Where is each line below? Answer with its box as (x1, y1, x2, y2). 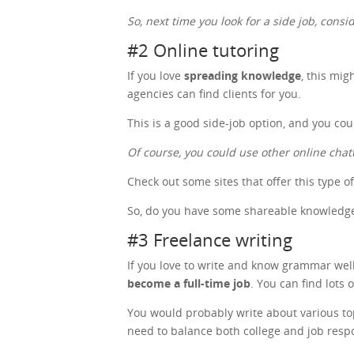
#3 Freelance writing (127, 228, 293, 252)
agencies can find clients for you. (127, 86, 302, 102)
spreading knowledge (184, 68, 302, 84)
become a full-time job (127, 276, 251, 292)
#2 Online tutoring (127, 38, 280, 62)
